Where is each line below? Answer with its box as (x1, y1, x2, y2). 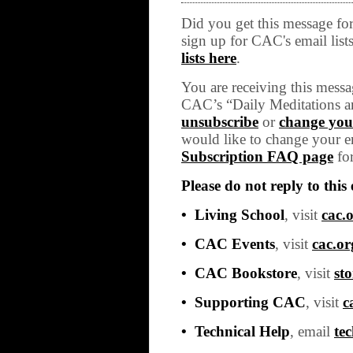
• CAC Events (181, 236, 275, 252)
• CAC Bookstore (181, 265, 297, 281)
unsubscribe (181, 113, 258, 130)
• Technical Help (181, 323, 290, 340)
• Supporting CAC (181, 294, 306, 310)
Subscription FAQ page (181, 148, 333, 165)
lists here (181, 50, 236, 66)
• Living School (181, 206, 284, 223)
